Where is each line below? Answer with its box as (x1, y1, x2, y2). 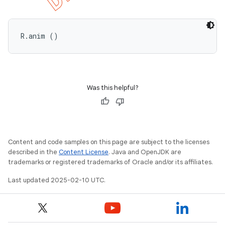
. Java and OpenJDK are (108, 148, 181, 156)
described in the (8, 148, 59, 156)
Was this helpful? (86, 83, 139, 92)
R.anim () (21, 31, 58, 41)
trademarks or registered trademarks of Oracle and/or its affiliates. (8, 158, 213, 166)
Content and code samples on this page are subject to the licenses (8, 138, 209, 146)
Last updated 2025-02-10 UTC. (8, 176, 105, 184)
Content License (59, 148, 108, 156)
